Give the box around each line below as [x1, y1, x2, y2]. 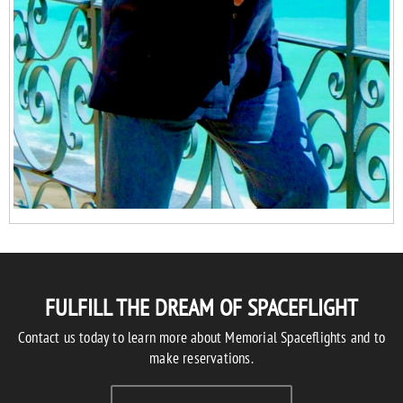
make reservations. [149, 348, 254, 369]
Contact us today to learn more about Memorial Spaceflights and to [17, 327, 385, 348]
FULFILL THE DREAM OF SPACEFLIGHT [45, 291, 358, 323]
